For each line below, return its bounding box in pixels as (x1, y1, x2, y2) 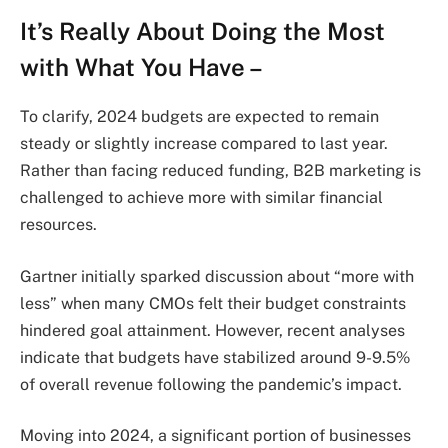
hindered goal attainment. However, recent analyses (20, 320, 405, 340)
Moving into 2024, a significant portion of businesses (20, 426, 411, 446)
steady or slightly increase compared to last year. (20, 133, 388, 153)
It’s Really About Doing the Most (20, 16, 385, 45)
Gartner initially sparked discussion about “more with (20, 266, 414, 286)
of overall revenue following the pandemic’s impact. (20, 374, 402, 394)
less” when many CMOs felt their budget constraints (20, 293, 406, 313)
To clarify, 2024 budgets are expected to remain (20, 106, 379, 126)
